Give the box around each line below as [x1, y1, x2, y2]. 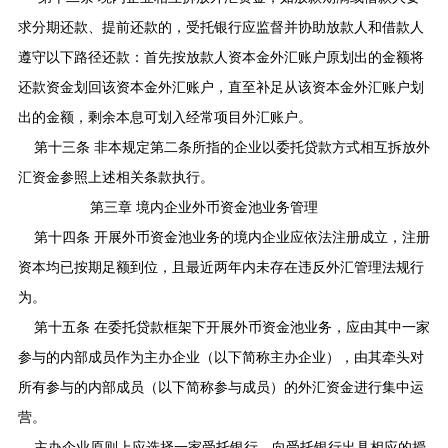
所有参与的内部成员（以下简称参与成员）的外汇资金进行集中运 [17, 379, 424, 395]
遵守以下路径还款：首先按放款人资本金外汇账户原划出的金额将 [17, 49, 424, 65]
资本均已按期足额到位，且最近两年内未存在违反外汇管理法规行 [17, 259, 424, 275]
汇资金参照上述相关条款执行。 [17, 169, 214, 185]
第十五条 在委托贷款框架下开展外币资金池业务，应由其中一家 [33, 319, 430, 335]
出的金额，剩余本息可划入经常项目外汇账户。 [17, 109, 312, 125]
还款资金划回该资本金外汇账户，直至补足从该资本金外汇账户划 [17, 79, 424, 95]
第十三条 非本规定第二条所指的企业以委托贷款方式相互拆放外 [33, 139, 430, 155]
